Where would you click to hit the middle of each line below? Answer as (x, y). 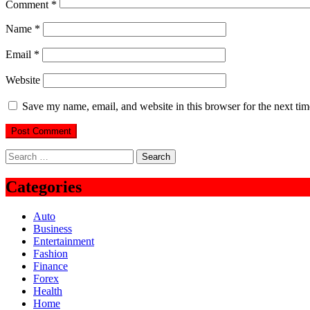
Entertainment (64, 241)
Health (48, 291)
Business (53, 228)
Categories (44, 186)
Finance (51, 266)
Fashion (51, 253)
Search (20, 155)
